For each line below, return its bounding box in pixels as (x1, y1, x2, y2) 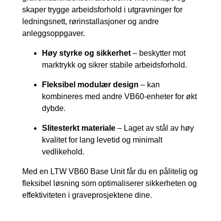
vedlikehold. (42, 147, 84, 156)
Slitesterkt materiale (42, 124, 115, 133)
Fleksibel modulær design (42, 80, 139, 89)
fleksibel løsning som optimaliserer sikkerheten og (22, 179, 197, 188)
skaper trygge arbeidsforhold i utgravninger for (22, 5, 183, 14)
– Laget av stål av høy (115, 124, 194, 133)
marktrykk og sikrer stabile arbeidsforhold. (42, 61, 187, 70)
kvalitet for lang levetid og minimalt (42, 136, 162, 145)
